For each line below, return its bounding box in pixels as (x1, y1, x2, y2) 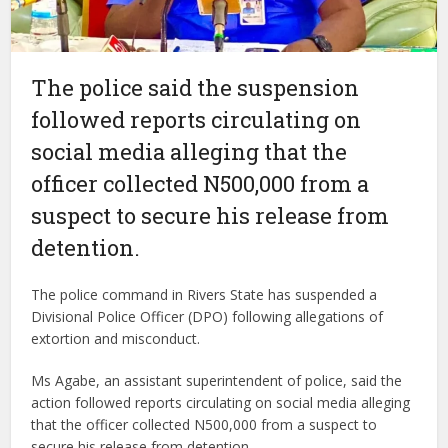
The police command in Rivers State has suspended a (31, 284, 378, 304)
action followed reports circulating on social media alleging (31, 392, 411, 412)
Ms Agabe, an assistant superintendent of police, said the (31, 370, 403, 390)
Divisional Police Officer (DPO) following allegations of (31, 306, 384, 326)
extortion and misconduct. (31, 328, 201, 348)
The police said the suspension (31, 72, 360, 102)
